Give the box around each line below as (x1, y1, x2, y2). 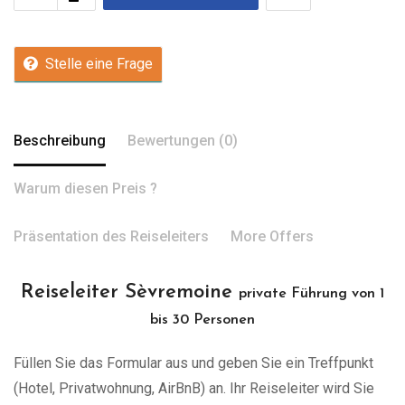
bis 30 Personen (150, 312, 255, 327)
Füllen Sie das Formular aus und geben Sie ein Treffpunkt (14, 353, 373, 372)
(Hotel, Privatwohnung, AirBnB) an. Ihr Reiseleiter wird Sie (14, 379, 374, 397)
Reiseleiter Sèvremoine (21, 281, 239, 303)
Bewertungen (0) (127, 131, 238, 149)
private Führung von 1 (239, 286, 384, 301)
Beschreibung (14, 131, 106, 149)
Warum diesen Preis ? (14, 179, 157, 197)
